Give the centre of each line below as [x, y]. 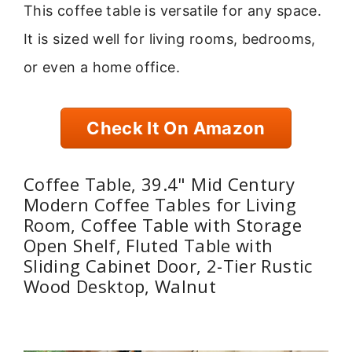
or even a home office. [102, 68]
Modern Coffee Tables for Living [160, 205]
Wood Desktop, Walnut [120, 286]
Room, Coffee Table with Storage [163, 225]
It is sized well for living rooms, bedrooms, [170, 39]
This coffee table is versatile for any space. [173, 11]
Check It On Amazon [176, 128]
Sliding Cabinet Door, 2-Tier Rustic [168, 266]
